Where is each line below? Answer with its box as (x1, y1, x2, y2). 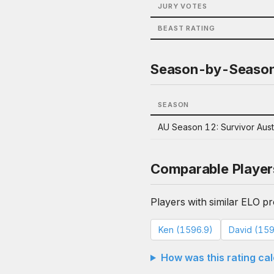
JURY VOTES (158, 2, 207, 10)
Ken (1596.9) (158, 224, 213, 235)
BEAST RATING (158, 24, 215, 32)
